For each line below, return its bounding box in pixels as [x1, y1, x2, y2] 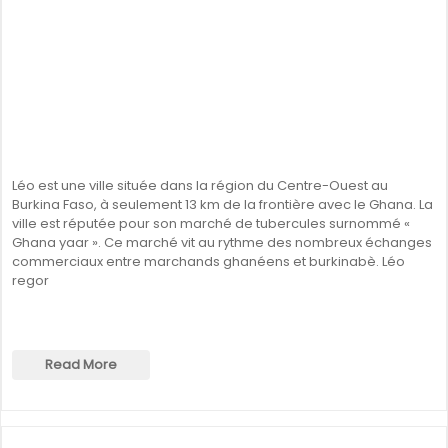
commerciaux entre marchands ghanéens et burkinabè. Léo [12, 252, 405, 271]
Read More [45, 355, 117, 374]
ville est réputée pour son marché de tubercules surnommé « [12, 214, 410, 233]
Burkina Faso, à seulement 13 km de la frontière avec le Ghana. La [12, 195, 433, 214]
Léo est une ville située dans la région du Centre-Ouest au [12, 176, 388, 195]
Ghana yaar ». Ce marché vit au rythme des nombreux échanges [12, 233, 432, 252]
